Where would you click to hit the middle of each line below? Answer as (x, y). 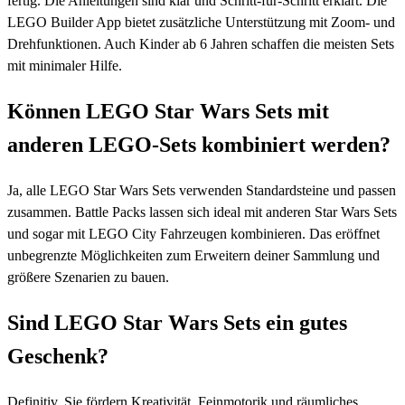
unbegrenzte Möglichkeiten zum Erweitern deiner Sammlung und (193, 255)
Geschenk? (58, 356)
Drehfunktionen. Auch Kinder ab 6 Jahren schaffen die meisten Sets (201, 43)
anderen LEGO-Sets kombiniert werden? (199, 144)
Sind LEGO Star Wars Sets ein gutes (177, 322)
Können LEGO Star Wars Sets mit (168, 111)
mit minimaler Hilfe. (65, 65)
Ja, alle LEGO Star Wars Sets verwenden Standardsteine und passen (202, 190)
